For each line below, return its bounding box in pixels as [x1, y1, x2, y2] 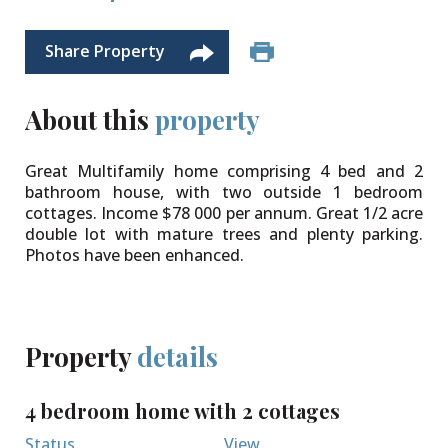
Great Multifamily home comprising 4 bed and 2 [25, 159, 423, 182]
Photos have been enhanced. [25, 243, 244, 266]
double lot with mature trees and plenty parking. [25, 222, 423, 245]
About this [25, 101, 155, 137]
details [137, 338, 218, 374]
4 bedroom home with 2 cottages [25, 396, 340, 424]
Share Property [45, 40, 165, 62]
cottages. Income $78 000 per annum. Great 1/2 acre [25, 201, 423, 224]
